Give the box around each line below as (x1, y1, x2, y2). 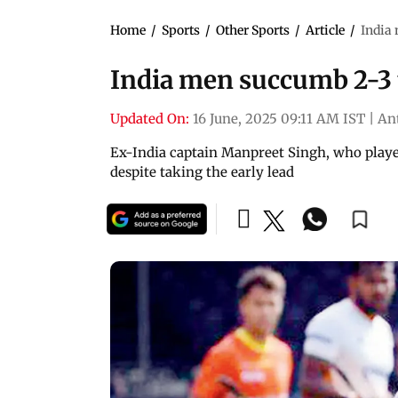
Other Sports (216, 21, 290, 38)
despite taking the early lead (110, 163, 294, 180)
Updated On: (110, 109, 189, 127)
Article (306, 21, 345, 38)
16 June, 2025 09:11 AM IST (193, 109, 365, 127)
